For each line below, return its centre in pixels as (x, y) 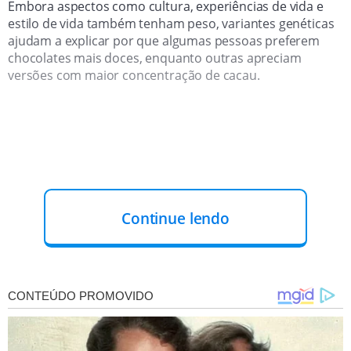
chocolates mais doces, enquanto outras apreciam (155, 58)
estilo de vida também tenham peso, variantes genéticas (171, 23)
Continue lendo (175, 218)
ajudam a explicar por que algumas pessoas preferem (164, 40)
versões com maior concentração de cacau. (134, 75)
